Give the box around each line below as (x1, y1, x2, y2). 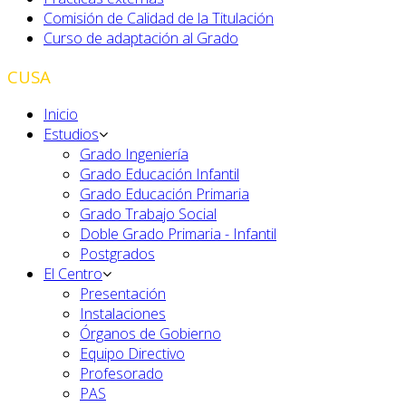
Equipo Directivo (80, 343, 185, 364)
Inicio (43, 104, 78, 125)
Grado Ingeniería (80, 144, 188, 165)
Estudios (43, 124, 99, 145)
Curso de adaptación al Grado (43, 27, 238, 48)
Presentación (80, 284, 166, 304)
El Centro (43, 264, 102, 285)
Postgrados (80, 244, 155, 265)
